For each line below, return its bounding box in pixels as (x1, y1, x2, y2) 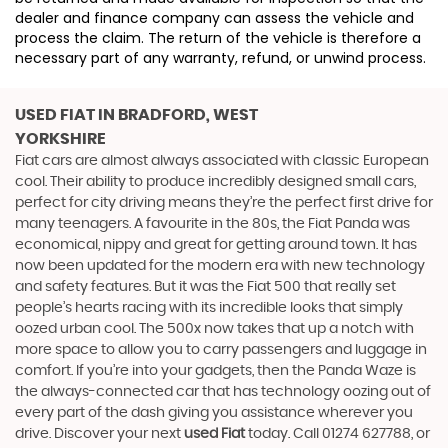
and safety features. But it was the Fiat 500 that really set (15, 279, 396, 294)
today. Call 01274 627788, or (245, 426, 430, 441)
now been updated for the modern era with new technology (15, 258, 425, 273)
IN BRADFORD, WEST (95, 106, 258, 123)
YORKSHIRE (15, 130, 106, 147)
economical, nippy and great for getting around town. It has (15, 237, 417, 252)
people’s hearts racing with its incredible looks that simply (15, 300, 403, 315)
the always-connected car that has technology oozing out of (15, 384, 431, 399)
